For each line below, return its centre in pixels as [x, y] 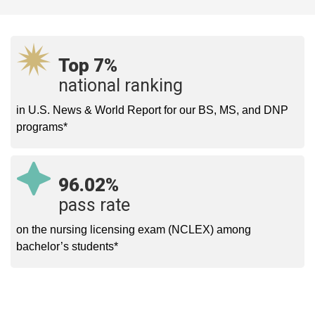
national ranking [121, 86]
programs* [42, 127]
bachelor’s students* [67, 247]
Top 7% [88, 66]
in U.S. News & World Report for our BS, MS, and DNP [152, 110]
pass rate [94, 205]
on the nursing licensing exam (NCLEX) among [134, 230]
